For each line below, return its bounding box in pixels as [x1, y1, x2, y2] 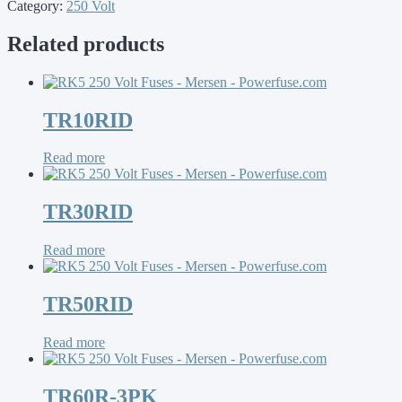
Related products [7, 31, 164, 56]
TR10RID [43, 108, 133, 132]
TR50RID [43, 293, 133, 317]
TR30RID [43, 200, 133, 224]
